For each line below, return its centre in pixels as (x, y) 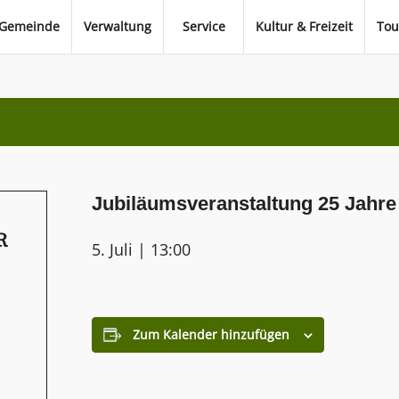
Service (204, 26)
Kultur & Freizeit (304, 26)
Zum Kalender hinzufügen (211, 334)
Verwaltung (118, 26)
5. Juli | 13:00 (141, 249)
